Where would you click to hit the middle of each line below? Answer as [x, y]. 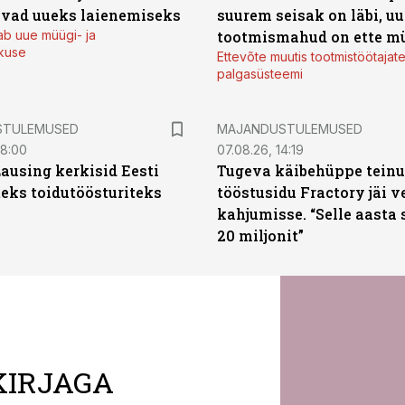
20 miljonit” [260, 235]
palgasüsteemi [260, 74]
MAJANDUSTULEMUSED [290, 129]
